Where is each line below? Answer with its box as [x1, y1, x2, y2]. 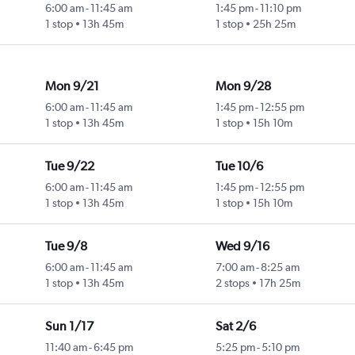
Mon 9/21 [44, 78, 99, 94]
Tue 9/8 [44, 239, 87, 254]
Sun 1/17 [44, 319, 94, 334]
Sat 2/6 [215, 319, 256, 334]
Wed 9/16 [215, 239, 269, 254]
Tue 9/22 [44, 158, 94, 174]
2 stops [215, 277, 250, 290]
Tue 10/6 [215, 158, 263, 174]
